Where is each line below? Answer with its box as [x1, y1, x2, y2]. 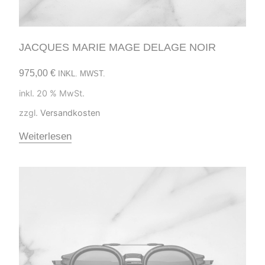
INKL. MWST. [58, 69, 105, 79]
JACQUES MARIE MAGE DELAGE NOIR [19, 41, 216, 54]
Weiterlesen [19, 130, 72, 142]
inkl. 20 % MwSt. [19, 88, 85, 99]
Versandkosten [40, 107, 100, 118]
